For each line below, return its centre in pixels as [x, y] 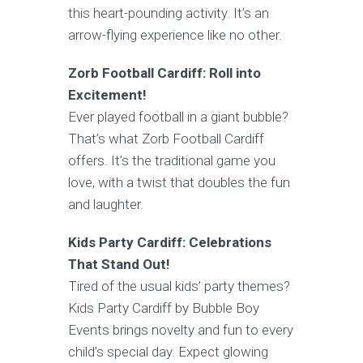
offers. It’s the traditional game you [172, 160]
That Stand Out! [119, 264]
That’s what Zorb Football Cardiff [166, 138]
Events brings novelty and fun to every [181, 329]
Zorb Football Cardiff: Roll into [164, 73]
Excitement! [107, 94]
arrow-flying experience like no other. [175, 34]
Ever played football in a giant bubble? [178, 116]
